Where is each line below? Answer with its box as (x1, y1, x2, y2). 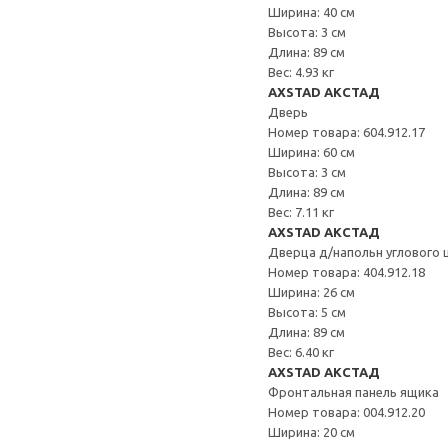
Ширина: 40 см (268, 5, 355, 19)
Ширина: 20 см (268, 425, 355, 439)
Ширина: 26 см (268, 285, 355, 299)
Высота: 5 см (268, 305, 346, 319)
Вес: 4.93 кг (268, 65, 334, 79)
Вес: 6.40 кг (268, 345, 334, 359)
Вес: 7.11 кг (268, 205, 334, 219)
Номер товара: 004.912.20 (268, 405, 425, 419)
